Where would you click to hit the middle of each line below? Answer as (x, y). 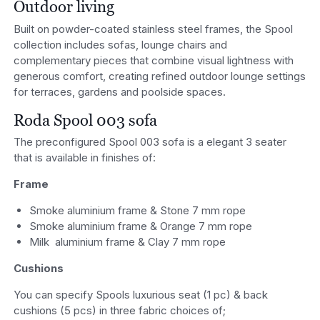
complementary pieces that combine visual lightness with (153, 60)
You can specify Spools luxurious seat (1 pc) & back (140, 295)
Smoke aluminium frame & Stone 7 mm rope (138, 211)
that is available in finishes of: (84, 158)
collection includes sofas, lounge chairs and (120, 44)
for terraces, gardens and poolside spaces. (119, 91)
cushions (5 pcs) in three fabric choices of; (119, 311)
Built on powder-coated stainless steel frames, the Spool (153, 29)
